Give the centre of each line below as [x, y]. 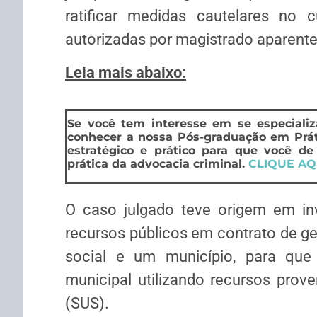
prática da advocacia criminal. [158, 163]
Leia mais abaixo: [126, 73]
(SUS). [87, 303]
